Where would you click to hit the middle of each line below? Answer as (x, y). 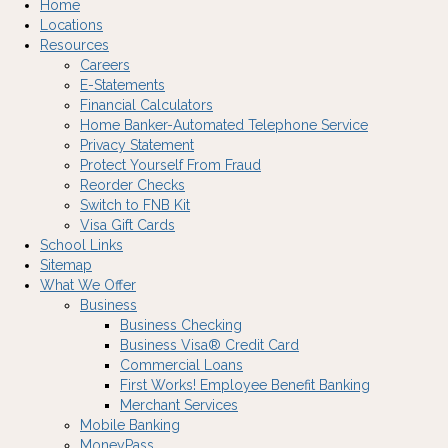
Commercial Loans (181, 365)
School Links (81, 245)
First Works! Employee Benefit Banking (245, 385)
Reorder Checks (132, 185)
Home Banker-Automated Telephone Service (224, 125)
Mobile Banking (130, 425)
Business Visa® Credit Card (209, 345)
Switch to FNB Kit (135, 205)
